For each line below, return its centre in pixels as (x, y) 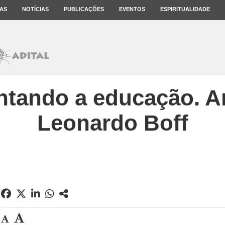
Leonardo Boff (113, 123)
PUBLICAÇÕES (84, 9)
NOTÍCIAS (35, 9)
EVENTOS (132, 9)
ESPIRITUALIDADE (185, 9)
